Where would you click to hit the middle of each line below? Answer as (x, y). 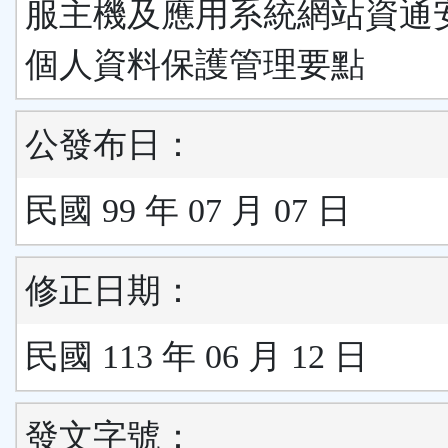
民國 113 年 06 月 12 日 (196, 357)
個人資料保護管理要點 (195, 65)
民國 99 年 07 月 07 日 (188, 211)
